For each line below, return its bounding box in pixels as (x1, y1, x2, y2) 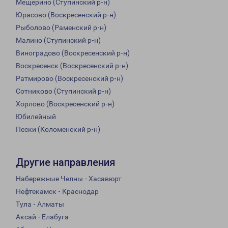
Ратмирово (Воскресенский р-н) (16, 74, 123, 83)
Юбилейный (16, 112, 56, 121)
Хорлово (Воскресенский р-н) (16, 100, 115, 108)
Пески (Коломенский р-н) (16, 125, 100, 134)
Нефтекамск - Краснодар (16, 187, 99, 196)
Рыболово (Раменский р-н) (16, 23, 106, 32)
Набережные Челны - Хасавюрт (16, 175, 122, 183)
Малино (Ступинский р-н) (16, 36, 101, 45)
